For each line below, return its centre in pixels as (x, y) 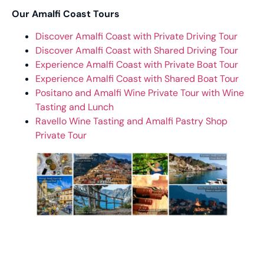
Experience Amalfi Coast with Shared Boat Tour (137, 78)
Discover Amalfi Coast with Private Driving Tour (136, 36)
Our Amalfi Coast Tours (66, 14)
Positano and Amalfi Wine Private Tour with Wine (140, 93)
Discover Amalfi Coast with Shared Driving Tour (137, 50)
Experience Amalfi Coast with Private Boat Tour (137, 64)
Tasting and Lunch (75, 107)
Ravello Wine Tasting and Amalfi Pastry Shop (131, 121)
